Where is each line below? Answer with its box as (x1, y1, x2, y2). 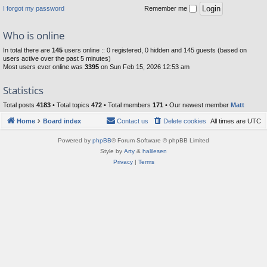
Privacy (113, 159, 133, 166)
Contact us (117, 117, 148, 125)
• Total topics (51, 101, 91, 108)
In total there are (3, 46, 52, 54)
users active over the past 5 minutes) (3, 54, 111, 62)
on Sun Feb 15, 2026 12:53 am (99, 63, 190, 70)
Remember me (144, 4, 189, 12)
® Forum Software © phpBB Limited (111, 137, 209, 144)
